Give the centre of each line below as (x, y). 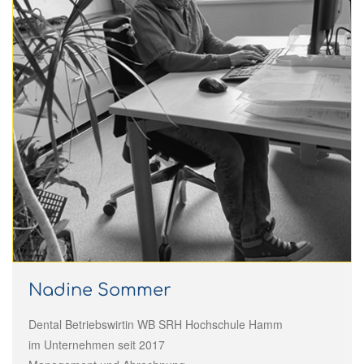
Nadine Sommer (100, 290)
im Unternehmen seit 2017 (97, 344)
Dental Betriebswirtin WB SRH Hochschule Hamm (156, 324)
